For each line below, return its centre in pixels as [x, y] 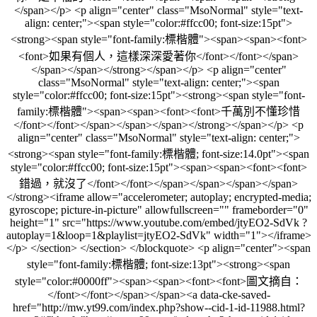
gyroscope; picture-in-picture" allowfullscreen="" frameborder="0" [158, 209]
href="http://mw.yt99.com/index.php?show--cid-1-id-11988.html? [158, 307]
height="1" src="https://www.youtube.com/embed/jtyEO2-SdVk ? [158, 222]
